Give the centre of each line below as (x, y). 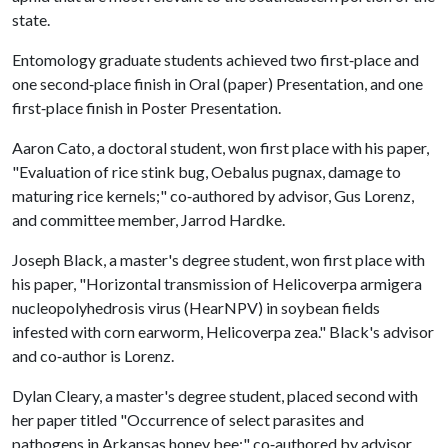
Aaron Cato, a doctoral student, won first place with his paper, (220, 147)
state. (31, 19)
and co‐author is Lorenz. (93, 355)
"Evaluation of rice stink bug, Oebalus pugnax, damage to (206, 171)
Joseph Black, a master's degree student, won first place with (218, 259)
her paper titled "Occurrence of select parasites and (188, 419)
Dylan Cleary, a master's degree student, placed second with (215, 395)
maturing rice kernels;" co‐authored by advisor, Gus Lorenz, (213, 195)
